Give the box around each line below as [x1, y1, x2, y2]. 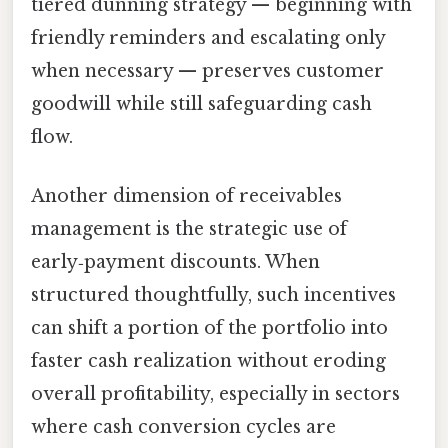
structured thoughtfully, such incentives [31, 283, 396, 306]
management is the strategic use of [31, 217, 347, 240]
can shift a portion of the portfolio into [31, 316, 388, 339]
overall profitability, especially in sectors [31, 382, 400, 405]
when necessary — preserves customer [31, 59, 384, 82]
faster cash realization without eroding [31, 349, 386, 372]
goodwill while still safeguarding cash [31, 92, 372, 115]
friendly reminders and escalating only [31, 26, 385, 49]
